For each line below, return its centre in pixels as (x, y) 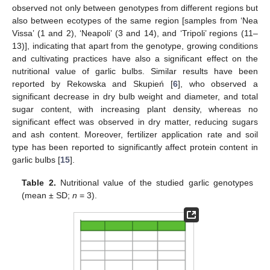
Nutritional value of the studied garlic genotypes (154, 183)
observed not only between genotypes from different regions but (135, 8)
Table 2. (39, 183)
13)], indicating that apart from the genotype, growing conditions (135, 46)
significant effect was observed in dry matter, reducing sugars (135, 121)
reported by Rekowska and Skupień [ (93, 83)
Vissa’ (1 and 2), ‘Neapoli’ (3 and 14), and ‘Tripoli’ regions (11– (135, 33)
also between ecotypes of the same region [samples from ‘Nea (135, 20)
